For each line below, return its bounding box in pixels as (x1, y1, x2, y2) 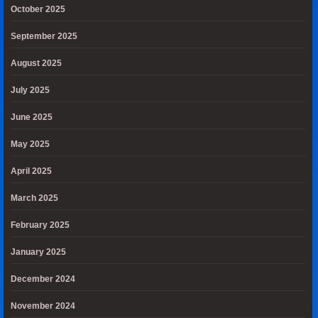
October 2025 (11, 4, 65, 14)
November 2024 (11, 301, 75, 311)
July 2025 (11, 85, 50, 95)
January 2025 (11, 247, 66, 257)
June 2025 (11, 112, 53, 122)
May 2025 (11, 139, 50, 149)
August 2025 (11, 58, 62, 68)
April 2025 (11, 166, 52, 176)
